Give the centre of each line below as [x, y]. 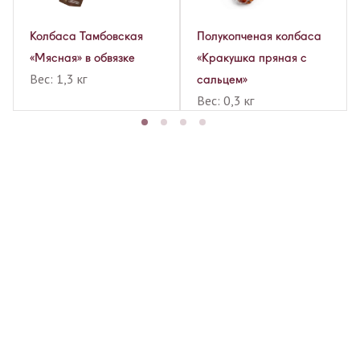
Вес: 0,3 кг [225, 101]
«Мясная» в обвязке [82, 58]
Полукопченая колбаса [259, 37]
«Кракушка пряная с [252, 58]
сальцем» [222, 80]
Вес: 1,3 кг [58, 79]
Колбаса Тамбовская [86, 37]
